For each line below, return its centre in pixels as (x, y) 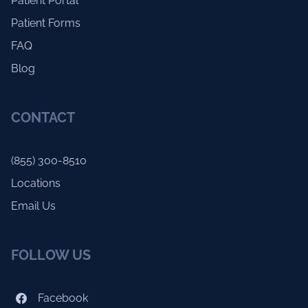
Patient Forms (45, 23)
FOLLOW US (51, 256)
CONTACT (43, 118)
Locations (35, 184)
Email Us (33, 206)
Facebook (61, 298)
